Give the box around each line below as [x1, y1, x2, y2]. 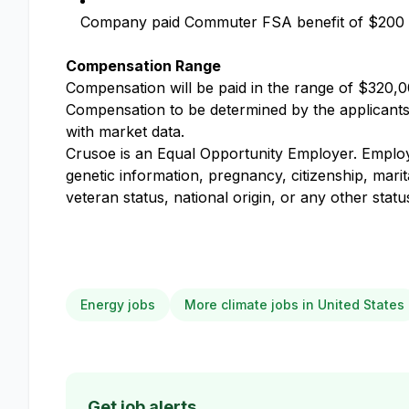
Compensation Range [66, 57, 221, 75]
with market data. [66, 122, 184, 141]
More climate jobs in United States [184, 297, 404, 312]
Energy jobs [80, 297, 155, 312]
